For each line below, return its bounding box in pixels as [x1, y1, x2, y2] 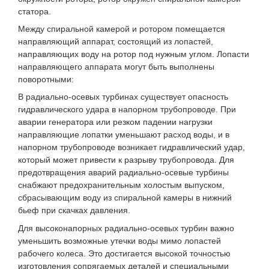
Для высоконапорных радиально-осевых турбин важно [18, 223, 234, 233]
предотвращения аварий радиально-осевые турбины [18, 168, 229, 178]
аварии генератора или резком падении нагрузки [18, 117, 213, 127]
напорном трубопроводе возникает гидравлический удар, [18, 142, 245, 153]
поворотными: [18, 74, 74, 85]
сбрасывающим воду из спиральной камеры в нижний [18, 193, 232, 203]
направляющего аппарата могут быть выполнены [18, 62, 214, 72]
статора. [18, 6, 51, 16]
